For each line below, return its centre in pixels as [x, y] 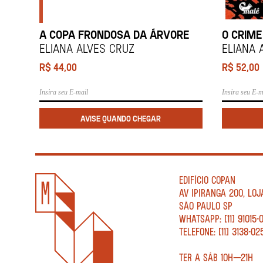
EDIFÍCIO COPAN [207, 179]
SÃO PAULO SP [205, 205]
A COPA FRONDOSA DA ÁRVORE [114, 34]
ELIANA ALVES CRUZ [87, 48]
